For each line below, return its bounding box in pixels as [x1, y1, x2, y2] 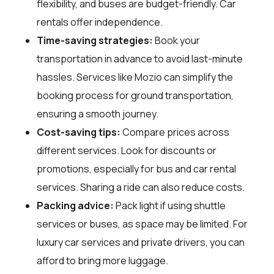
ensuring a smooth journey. [37, 107, 158, 121]
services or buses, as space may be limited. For [37, 217, 248, 231]
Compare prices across [120, 125, 229, 139]
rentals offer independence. [37, 15, 163, 29]
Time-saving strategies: [37, 34, 153, 48]
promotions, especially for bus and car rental [37, 162, 236, 176]
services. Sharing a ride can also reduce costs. [37, 180, 245, 194]
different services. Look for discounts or [37, 144, 217, 158]
